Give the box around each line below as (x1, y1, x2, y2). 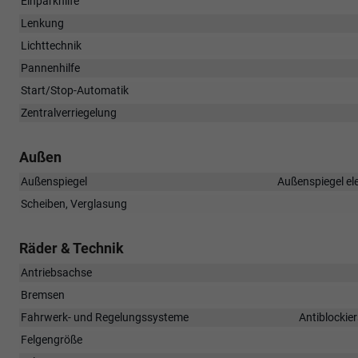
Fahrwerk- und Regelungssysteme (21, 310, 189, 324)
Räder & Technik (19, 239, 124, 257)
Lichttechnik (21, 38, 82, 52)
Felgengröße (21, 332, 82, 346)
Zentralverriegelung (21, 105, 117, 119)
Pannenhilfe (21, 61, 80, 74)
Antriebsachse (21, 265, 92, 279)
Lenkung (21, 16, 64, 30)
